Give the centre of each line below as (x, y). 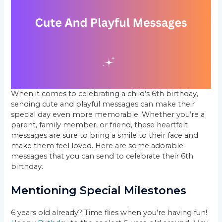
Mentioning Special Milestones (99, 190)
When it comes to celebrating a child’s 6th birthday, (105, 94)
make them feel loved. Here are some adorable (97, 146)
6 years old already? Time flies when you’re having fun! (109, 212)
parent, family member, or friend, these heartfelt (100, 125)
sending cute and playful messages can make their (103, 104)
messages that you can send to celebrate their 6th (102, 156)
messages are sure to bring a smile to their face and (105, 136)
